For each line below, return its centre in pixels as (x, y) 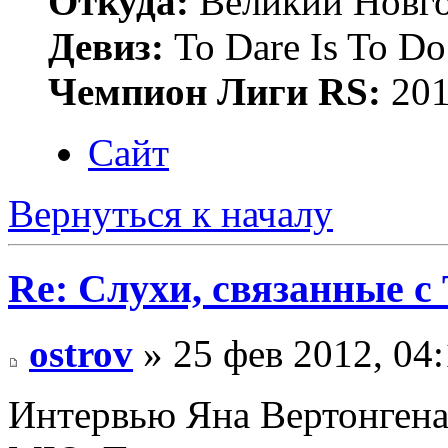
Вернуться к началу (170, 214)
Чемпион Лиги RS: (214, 92)
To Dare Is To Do (305, 47)
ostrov (81, 353)
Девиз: (106, 47)
